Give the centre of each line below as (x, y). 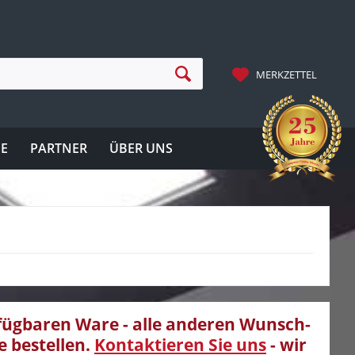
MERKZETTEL (286, 74)
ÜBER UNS (141, 148)
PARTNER (59, 148)
